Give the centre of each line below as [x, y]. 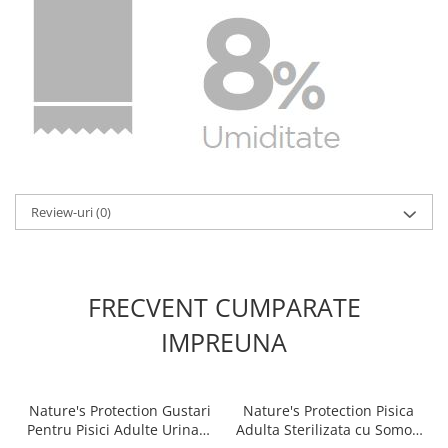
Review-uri [63, 211]
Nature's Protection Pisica [328, 410]
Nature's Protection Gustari [119, 410]
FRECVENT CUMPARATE [224, 306]
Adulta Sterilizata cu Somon [328, 429]
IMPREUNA [224, 341]
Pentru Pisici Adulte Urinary [119, 429]
